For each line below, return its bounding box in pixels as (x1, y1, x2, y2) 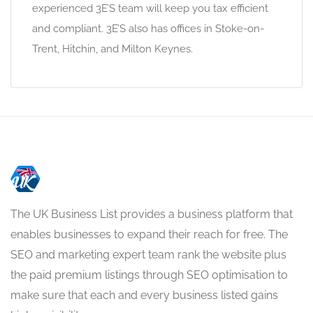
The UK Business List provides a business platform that (10, 208, 293, 221)
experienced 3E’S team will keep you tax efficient (32, 2, 268, 15)
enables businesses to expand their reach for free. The (10, 228, 288, 241)
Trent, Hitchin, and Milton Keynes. (32, 43, 193, 55)
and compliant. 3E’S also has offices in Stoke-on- (32, 22, 264, 35)
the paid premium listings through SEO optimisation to (10, 268, 288, 282)
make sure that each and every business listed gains (10, 289, 278, 302)
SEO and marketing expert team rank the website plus (10, 248, 286, 261)
